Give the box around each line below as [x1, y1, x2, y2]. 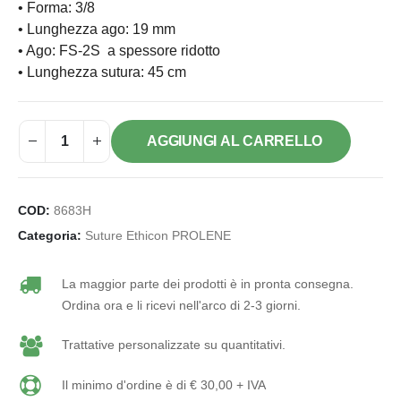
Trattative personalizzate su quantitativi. [61, 337, 286, 352]
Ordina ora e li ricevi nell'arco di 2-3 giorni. [61, 297, 301, 312]
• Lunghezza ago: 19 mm [18, 21, 175, 37]
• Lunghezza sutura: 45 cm [18, 64, 186, 80]
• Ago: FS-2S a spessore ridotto [18, 42, 220, 58]
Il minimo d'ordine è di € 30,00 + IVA [61, 377, 266, 392]
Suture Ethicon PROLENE [85, 228, 231, 243]
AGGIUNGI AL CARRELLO [147, 132, 323, 149]
